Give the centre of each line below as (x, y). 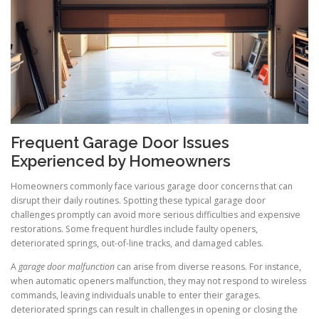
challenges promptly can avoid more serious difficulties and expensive (156, 215)
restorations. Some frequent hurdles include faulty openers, (134, 229)
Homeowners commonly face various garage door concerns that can (152, 187)
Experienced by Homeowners (121, 161)
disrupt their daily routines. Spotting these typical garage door (138, 201)
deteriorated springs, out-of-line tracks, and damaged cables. (137, 244)
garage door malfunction (67, 267)
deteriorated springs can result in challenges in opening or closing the (154, 310)
